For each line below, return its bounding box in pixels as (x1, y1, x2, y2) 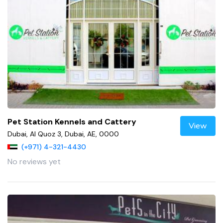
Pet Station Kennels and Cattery (7, 116, 136, 127)
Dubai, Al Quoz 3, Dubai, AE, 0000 (7, 129, 119, 138)
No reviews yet (7, 156, 61, 167)
